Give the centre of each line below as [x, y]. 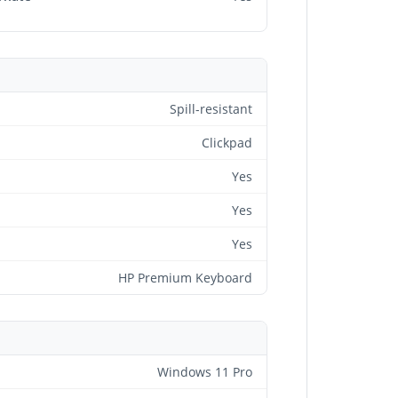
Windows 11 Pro [205, 372]
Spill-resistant [211, 109]
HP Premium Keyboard [185, 278]
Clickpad [227, 143]
